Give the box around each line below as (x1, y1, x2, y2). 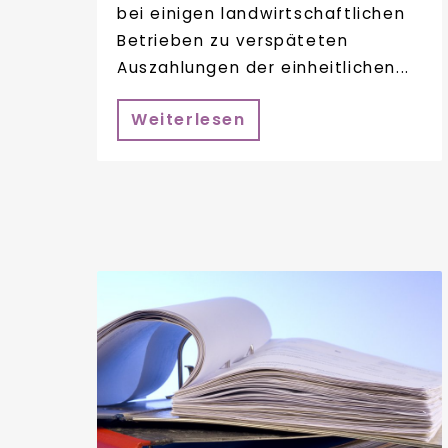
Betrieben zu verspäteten (117, 29, 349, 51)
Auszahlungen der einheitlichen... (117, 56, 410, 78)
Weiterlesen (131, 108, 246, 132)
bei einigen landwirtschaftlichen (117, 2, 406, 24)
